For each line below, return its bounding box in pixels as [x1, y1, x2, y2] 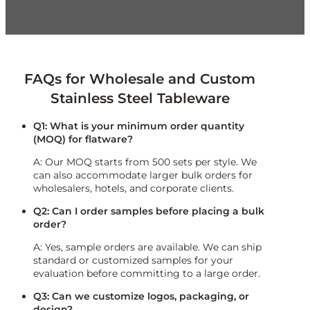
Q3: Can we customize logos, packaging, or [33, 290, 249, 302]
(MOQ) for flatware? [33, 133, 133, 145]
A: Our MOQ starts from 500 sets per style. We [33, 156, 257, 168]
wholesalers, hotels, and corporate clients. [33, 182, 234, 194]
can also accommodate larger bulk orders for [33, 169, 253, 181]
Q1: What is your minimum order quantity [33, 120, 244, 132]
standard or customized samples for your [33, 254, 233, 266]
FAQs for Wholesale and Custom [24, 71, 256, 88]
